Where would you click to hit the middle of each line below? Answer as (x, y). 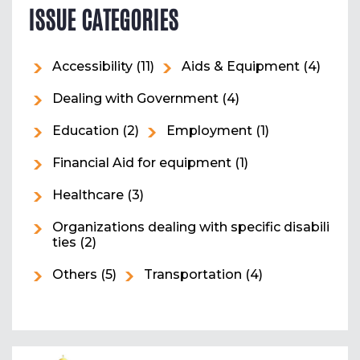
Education (86, 131)
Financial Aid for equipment (142, 163)
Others (75, 275)
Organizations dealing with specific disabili (191, 227)
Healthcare (88, 195)
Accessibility (92, 67)
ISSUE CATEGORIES (103, 21)
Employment (209, 131)
